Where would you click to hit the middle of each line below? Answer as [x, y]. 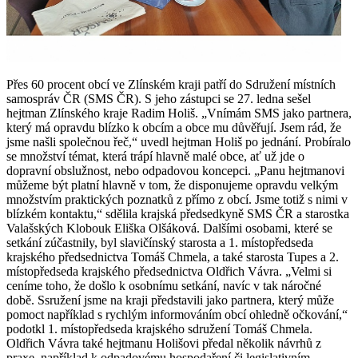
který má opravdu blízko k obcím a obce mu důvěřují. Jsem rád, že [174, 127]
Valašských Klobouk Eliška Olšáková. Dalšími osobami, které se [169, 228]
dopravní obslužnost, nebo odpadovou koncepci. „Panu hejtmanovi [175, 170]
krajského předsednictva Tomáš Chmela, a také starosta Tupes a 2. [173, 257]
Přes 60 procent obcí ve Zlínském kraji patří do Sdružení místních [171, 84]
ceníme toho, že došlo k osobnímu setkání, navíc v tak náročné [164, 285]
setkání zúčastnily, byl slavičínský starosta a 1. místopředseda [160, 242]
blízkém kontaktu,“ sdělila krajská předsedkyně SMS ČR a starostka [178, 213]
